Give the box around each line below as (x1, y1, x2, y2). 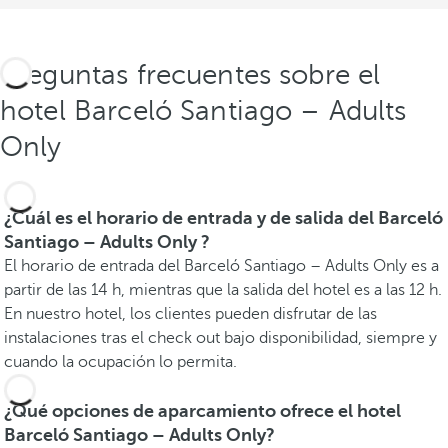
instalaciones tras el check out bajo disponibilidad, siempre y (4, 328, 437, 347)
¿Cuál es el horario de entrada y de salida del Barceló (4, 207, 443, 228)
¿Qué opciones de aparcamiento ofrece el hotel (4, 400, 401, 421)
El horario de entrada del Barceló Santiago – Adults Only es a (4, 256, 439, 275)
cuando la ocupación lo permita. (4, 352, 237, 371)
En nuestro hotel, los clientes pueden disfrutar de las (4, 304, 377, 323)
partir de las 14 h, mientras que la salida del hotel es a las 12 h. (4, 280, 442, 299)
